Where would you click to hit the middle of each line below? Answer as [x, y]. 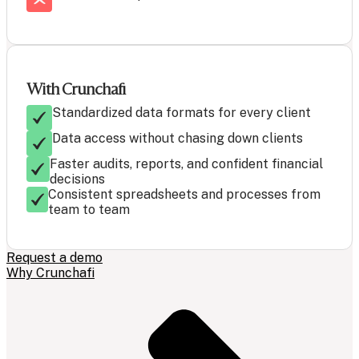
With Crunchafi [76, 89]
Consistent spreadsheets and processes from [185, 195]
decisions [77, 179]
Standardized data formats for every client [182, 113]
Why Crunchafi [50, 273]
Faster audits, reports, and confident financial [186, 164]
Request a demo [54, 258]
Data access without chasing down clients [177, 139]
